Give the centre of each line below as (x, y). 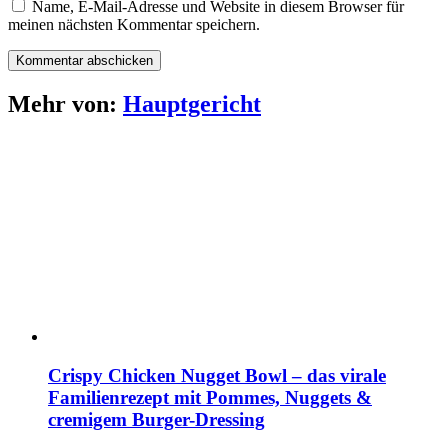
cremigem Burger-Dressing (156, 420)
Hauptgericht (192, 103)
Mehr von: (65, 103)
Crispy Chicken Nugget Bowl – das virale (217, 376)
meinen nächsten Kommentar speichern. (134, 24)
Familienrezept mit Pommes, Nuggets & (210, 398)
